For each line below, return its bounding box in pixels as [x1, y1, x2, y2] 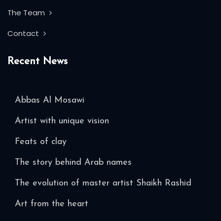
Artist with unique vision [15, 116, 109, 126]
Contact [7, 28, 41, 38]
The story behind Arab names [15, 157, 132, 167]
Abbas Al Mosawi [15, 95, 84, 105]
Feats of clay [15, 137, 67, 147]
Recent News [7, 56, 68, 67]
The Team [7, 7, 47, 18]
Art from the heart [15, 199, 88, 209]
